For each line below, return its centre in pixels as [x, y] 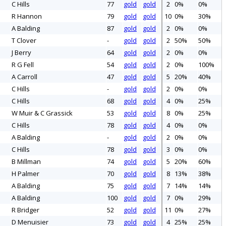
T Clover [24, 41]
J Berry [21, 53]
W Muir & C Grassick [42, 113]
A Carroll [24, 77]
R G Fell [23, 65]
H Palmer [25, 174]
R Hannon [27, 16]
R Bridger [25, 210]
